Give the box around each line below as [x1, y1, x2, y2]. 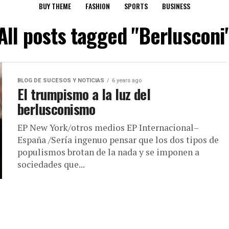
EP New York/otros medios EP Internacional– [17, 122, 198, 133]
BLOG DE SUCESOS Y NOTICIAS [17, 77, 104, 84]
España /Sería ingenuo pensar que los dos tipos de [17, 134, 219, 146]
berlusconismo [17, 99, 96, 119]
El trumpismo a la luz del [17, 84, 151, 104]
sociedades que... [17, 158, 85, 170]
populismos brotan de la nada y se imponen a [17, 146, 199, 158]
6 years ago [112, 77, 142, 84]
